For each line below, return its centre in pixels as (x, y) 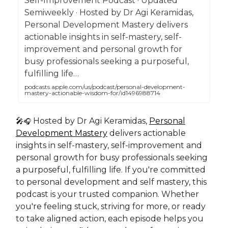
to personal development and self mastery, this (111, 182)
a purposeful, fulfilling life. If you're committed (111, 169)
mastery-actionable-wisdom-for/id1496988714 (92, 93)
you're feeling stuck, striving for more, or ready (111, 206)
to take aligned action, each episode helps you (110, 218)
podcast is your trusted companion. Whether (107, 194)
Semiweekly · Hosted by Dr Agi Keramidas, (109, 12)
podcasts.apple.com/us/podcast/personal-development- (105, 87)
